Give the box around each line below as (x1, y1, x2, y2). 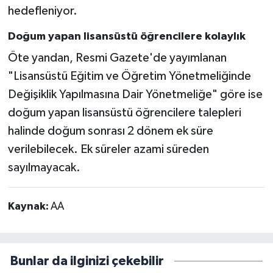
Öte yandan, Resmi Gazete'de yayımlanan (7, 51, 227, 64)
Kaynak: (7, 200, 51, 212)
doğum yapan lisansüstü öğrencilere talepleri (7, 106, 241, 119)
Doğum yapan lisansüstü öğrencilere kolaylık (7, 31, 246, 43)
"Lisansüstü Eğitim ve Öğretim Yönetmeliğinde (7, 69, 251, 82)
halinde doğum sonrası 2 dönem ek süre (7, 124, 213, 137)
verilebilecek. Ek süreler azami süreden (7, 143, 209, 155)
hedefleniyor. (7, 5, 77, 18)
